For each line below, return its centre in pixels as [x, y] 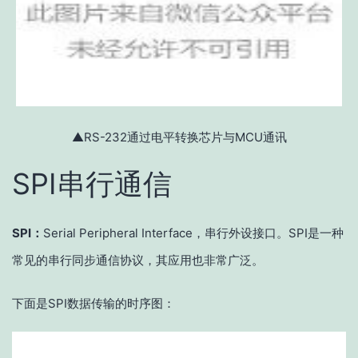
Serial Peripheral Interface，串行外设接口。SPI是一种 [193, 233]
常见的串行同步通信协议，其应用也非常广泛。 [138, 261]
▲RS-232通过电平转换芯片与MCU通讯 [179, 137]
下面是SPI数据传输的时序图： [93, 304]
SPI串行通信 [92, 184]
